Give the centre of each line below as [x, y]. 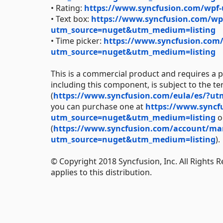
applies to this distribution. [101, 172]
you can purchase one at [98, 106]
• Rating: [67, 8]
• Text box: [71, 19]
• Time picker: [77, 41]
